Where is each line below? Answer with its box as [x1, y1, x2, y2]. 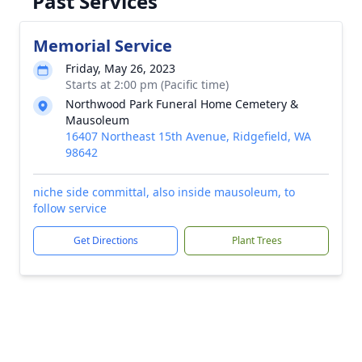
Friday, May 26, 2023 [65, 61, 175, 76]
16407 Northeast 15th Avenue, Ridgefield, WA [65, 128, 311, 144]
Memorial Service [33, 35, 172, 57]
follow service [33, 200, 107, 216]
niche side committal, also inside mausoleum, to [33, 184, 295, 200]
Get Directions [73, 234, 138, 247]
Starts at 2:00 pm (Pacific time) [65, 77, 229, 92]
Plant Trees [231, 234, 282, 247]
